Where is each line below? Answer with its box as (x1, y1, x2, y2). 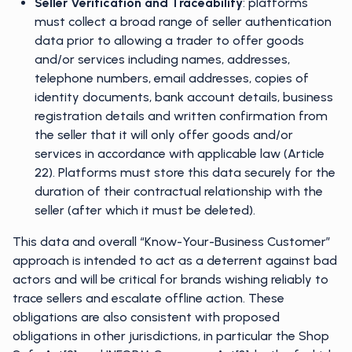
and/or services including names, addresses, (35, 52, 290, 67)
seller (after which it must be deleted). (35, 203, 255, 218)
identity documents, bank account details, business (35, 90, 333, 104)
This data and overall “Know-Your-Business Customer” (13, 234, 331, 249)
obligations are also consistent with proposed (13, 310, 280, 324)
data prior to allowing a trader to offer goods (35, 33, 304, 48)
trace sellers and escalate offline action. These (13, 291, 284, 306)
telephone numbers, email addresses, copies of (35, 71, 309, 86)
